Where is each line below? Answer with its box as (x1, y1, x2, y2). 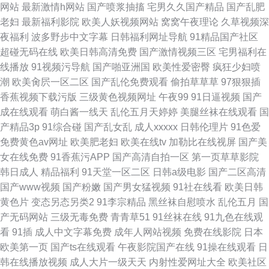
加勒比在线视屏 (169, 137, 236, 147)
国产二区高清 (208, 167, 266, 177)
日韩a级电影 (153, 167, 206, 177)
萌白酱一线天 (50, 107, 108, 117)
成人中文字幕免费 (35, 227, 112, 237)
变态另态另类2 (31, 197, 94, 207)
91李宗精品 (97, 197, 146, 207)
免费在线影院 (184, 227, 241, 237)
